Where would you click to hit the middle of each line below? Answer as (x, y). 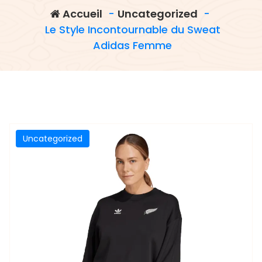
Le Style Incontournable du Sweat (132, 30)
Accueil (81, 14)
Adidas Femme (133, 45)
